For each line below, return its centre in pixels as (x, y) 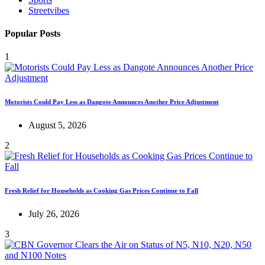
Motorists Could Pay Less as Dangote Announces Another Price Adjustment (112, 102)
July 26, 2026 (54, 214)
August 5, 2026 (57, 125)
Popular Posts (33, 34)
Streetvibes (49, 10)
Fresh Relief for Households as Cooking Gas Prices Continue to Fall (101, 191)
